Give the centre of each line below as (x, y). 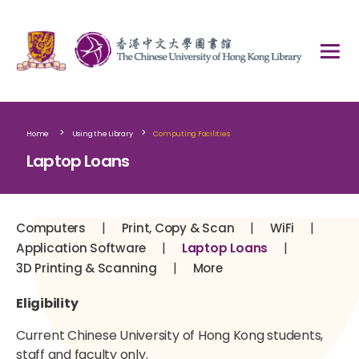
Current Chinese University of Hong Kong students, (170, 335)
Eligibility (47, 303)
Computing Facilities (192, 134)
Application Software (81, 248)
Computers (51, 228)
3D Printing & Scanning (87, 268)
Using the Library (102, 134)
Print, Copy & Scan (178, 228)
